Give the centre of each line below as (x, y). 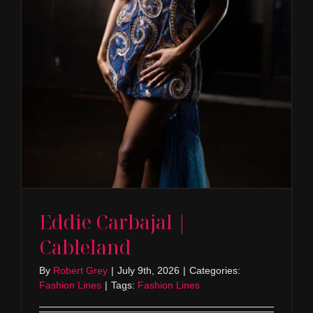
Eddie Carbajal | (113, 222)
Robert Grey (80, 271)
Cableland (85, 247)
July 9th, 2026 (148, 271)
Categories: (214, 271)
